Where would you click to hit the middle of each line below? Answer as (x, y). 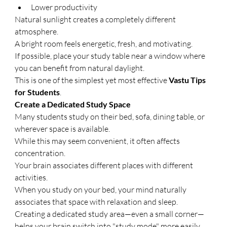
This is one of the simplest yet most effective (92, 80)
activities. (31, 177)
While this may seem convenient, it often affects (98, 141)
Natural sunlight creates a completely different (96, 19)
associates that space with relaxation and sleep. (97, 202)
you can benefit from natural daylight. (80, 68)
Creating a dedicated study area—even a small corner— (110, 214)
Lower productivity (64, 7)
